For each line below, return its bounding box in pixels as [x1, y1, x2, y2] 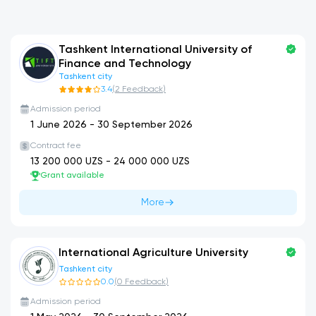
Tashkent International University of [59, 44, 252, 56]
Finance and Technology [59, 59, 191, 70]
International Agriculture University [59, 248, 248, 259]
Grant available [40, 171, 104, 180]
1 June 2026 [30, 120, 87, 130]
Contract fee [30, 142, 81, 150]
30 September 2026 [97, 120, 193, 130]
